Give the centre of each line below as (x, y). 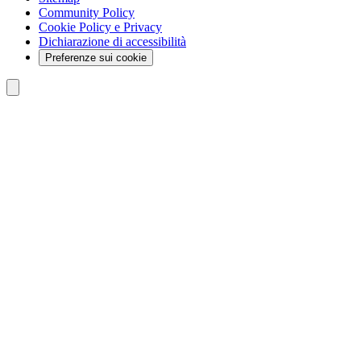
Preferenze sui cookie (96, 58)
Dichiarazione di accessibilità (112, 42)
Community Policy (87, 13)
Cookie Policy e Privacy (100, 27)
